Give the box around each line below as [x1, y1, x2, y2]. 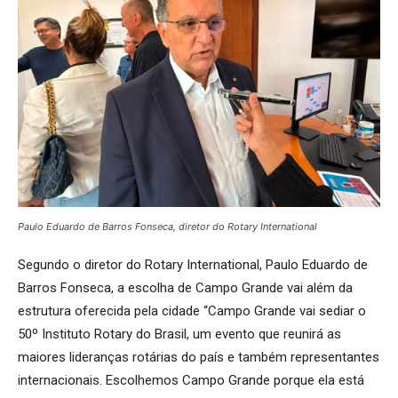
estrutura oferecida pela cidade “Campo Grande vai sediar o [18, 302, 366, 319]
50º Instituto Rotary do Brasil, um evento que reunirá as [18, 325, 341, 342]
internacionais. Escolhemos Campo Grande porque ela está [18, 371, 364, 388]
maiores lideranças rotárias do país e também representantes [18, 348, 379, 365]
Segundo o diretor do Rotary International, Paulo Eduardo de [18, 256, 368, 273]
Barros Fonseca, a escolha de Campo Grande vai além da [18, 279, 353, 296]
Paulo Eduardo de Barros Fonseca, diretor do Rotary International [18, 219, 317, 233]
